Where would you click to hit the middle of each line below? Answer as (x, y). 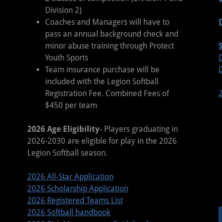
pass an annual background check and (112, 34)
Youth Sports (67, 58)
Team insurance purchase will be (103, 70)
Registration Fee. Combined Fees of (107, 93)
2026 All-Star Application (70, 177)
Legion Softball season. (67, 153)
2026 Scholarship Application (78, 189)
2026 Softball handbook (69, 212)
